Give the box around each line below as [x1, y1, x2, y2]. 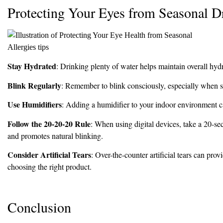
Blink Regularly [7, 79, 61, 91]
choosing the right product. [7, 161, 92, 172]
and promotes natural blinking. [7, 130, 103, 141]
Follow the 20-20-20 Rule [7, 117, 91, 129]
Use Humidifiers [7, 99, 62, 111]
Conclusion [7, 197, 71, 217]
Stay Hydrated [7, 60, 56, 72]
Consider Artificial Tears [7, 149, 91, 161]
